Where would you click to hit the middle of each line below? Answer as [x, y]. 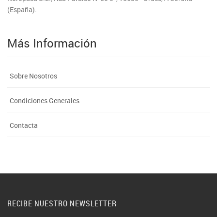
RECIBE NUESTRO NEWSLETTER [62, 203]
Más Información [52, 43]
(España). [22, 9]
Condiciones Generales [45, 101]
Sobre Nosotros [33, 76]
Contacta [24, 125]
